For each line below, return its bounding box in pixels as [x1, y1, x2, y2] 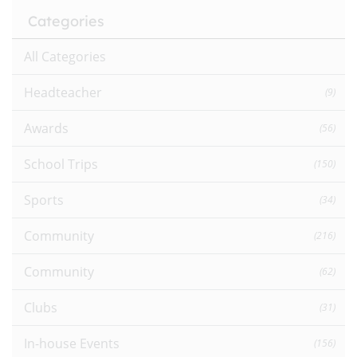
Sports [24, 190, 64, 209]
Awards [24, 119, 69, 137]
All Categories [24, 47, 106, 65]
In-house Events [24, 334, 120, 352]
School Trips [24, 155, 98, 173]
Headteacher [24, 83, 102, 101]
